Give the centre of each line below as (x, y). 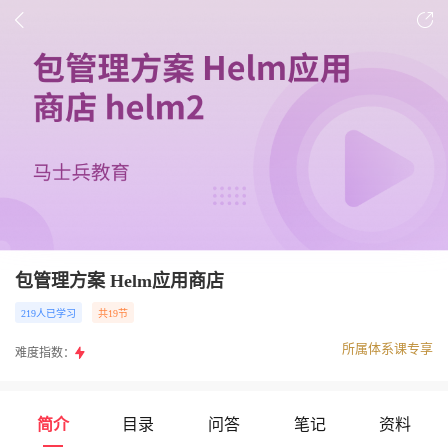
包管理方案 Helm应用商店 (119, 281)
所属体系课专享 (387, 348)
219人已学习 (48, 313)
